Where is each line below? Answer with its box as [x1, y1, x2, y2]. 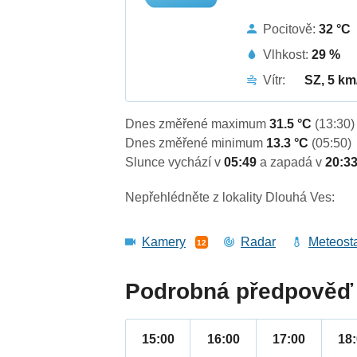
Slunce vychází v [125, 155, 225, 170]
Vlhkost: [263, 47, 312, 61]
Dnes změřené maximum [125, 117, 270, 131]
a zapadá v [260, 155, 326, 170]
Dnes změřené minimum [125, 136, 267, 151]
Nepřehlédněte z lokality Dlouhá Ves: [125, 190, 335, 205]
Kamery [142, 235, 186, 249]
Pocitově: [263, 22, 320, 36]
